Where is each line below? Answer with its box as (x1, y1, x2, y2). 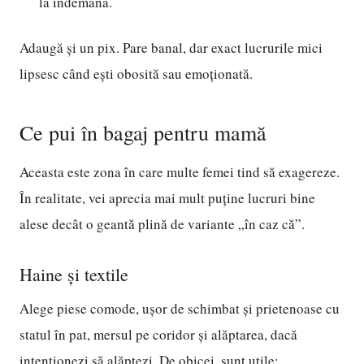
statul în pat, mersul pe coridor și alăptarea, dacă (19, 325, 297, 344)
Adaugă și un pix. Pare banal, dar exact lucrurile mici (19, 38, 323, 57)
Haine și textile (19, 262, 128, 286)
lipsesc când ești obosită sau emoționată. (19, 64, 253, 83)
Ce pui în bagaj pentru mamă (19, 119, 266, 146)
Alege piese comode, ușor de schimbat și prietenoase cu (19, 299, 340, 318)
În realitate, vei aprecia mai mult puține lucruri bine (19, 188, 315, 207)
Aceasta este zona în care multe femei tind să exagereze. (19, 162, 340, 181)
